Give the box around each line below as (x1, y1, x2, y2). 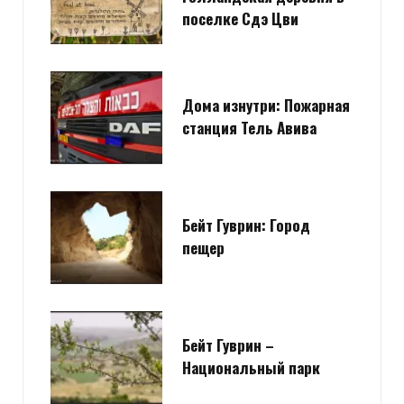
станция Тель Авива (182, 115, 317, 139)
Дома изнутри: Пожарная (182, 93, 350, 116)
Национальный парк (182, 355, 320, 379)
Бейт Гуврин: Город (182, 213, 310, 236)
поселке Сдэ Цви (182, 7, 298, 31)
